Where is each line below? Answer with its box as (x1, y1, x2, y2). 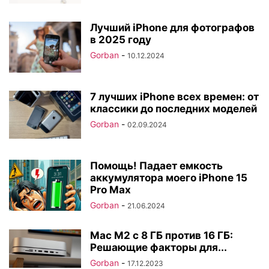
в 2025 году (90, 33, 151, 46)
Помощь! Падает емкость (90, 159, 223, 172)
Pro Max (90, 183, 131, 196)
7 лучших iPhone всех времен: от (90, 90, 259, 103)
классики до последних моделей (90, 102, 257, 115)
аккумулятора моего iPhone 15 (90, 171, 247, 184)
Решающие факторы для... (90, 241, 227, 253)
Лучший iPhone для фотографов (90, 21, 255, 34)
